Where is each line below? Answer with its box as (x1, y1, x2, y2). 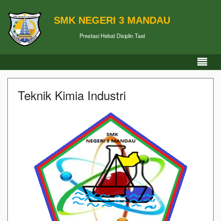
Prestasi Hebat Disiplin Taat (79, 31, 145, 39)
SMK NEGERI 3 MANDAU (54, 14, 170, 26)
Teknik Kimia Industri (18, 86, 126, 104)
